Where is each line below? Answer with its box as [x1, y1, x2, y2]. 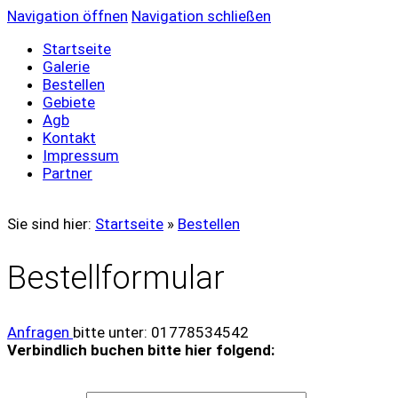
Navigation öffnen [7, 7, 128, 25]
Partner [43, 164, 92, 182]
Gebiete [43, 93, 95, 111]
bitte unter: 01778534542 [73, 322, 249, 341]
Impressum [43, 147, 119, 164]
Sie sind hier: [7, 215, 95, 233]
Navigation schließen [131, 7, 271, 25]
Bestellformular [7, 259, 225, 297]
